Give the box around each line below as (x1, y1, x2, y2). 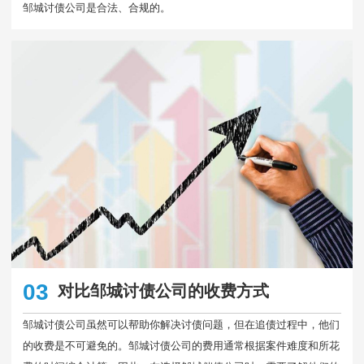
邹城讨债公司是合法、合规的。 (23, 2, 171, 14)
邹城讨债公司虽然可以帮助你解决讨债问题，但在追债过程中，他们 (23, 318, 340, 331)
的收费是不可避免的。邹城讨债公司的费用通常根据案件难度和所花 (23, 340, 340, 352)
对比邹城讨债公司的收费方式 (57, 281, 269, 300)
